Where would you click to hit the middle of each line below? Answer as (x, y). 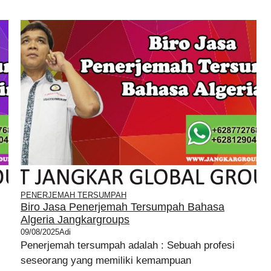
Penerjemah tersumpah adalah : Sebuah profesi (128, 245)
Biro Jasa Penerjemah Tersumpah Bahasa (122, 207)
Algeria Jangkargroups (75, 220)
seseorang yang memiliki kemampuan (106, 260)
